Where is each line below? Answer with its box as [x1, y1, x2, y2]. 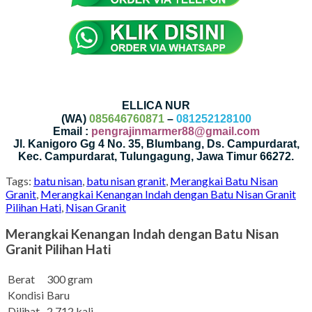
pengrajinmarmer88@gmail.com [91, 125, 260, 137]
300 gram [47, 272, 93, 286]
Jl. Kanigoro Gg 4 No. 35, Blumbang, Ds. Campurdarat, [13, 137, 299, 150]
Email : [52, 125, 91, 137]
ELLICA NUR [122, 99, 190, 111]
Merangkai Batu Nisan [170, 173, 278, 187]
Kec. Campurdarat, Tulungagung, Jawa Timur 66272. [18, 150, 294, 162]
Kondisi [8, 288, 44, 302]
